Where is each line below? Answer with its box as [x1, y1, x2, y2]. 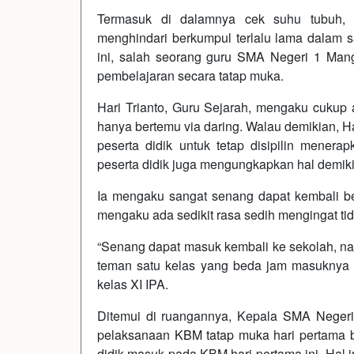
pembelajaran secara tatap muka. [97, 66, 284, 85]
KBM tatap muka [174, 325, 269, 344]
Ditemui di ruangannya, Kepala [97, 306, 283, 325]
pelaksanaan [97, 325, 175, 344]
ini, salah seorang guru [97, 47, 238, 66]
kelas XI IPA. [97, 274, 168, 293]
